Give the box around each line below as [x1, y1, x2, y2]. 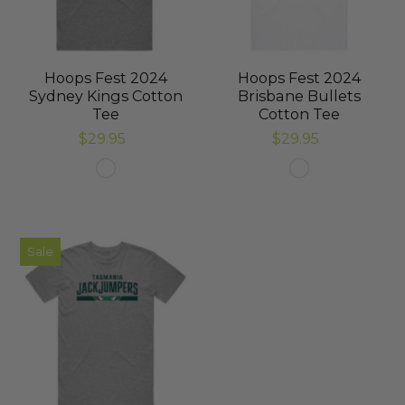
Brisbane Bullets [238, 87, 362, 106]
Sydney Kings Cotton [28, 87, 183, 106]
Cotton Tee [259, 105, 341, 124]
